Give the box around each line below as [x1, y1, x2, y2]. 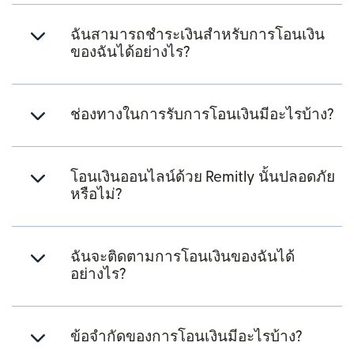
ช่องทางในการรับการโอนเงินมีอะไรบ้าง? [70, 107, 334, 123]
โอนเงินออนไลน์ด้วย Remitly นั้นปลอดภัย [70, 170, 335, 186]
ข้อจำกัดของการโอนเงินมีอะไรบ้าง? [70, 330, 303, 345]
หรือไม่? [70, 187, 122, 203]
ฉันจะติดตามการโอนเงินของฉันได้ [70, 250, 295, 265]
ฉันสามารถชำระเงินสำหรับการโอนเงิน [70, 28, 325, 43]
